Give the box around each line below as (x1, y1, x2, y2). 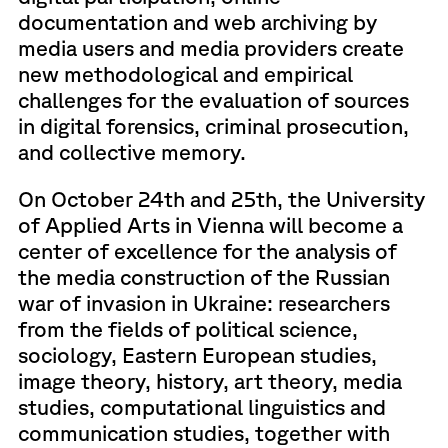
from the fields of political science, (17, 316, 358, 341)
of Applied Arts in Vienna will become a (17, 212, 403, 237)
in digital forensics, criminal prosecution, (17, 112, 409, 138)
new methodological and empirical (17, 60, 353, 86)
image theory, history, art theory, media (17, 368, 402, 393)
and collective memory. (17, 138, 246, 164)
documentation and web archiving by (17, 8, 377, 34)
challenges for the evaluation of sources (17, 86, 409, 112)
